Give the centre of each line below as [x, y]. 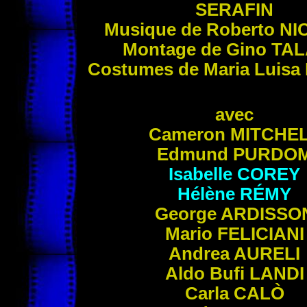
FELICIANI [260, 234]
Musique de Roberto [192, 29]
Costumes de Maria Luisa [196, 69]
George [187, 214]
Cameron [189, 134]
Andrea [201, 254]
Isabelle [203, 174]
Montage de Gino [197, 49]
